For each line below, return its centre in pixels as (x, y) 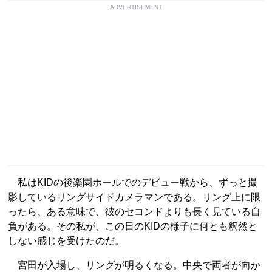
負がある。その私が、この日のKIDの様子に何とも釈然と (133, 226)
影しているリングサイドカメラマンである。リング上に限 (134, 197)
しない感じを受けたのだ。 (66, 240)
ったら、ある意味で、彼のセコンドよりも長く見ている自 (134, 211)
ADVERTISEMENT (136, 7)
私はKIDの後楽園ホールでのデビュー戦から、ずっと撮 (133, 182)
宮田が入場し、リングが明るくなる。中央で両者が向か (134, 265)
